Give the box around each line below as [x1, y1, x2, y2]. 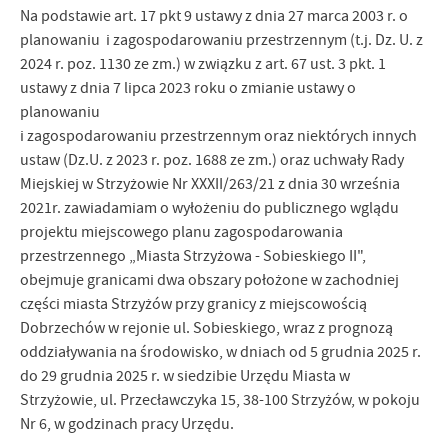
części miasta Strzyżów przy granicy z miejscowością [20, 294, 367, 314]
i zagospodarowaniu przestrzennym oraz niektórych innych [20, 126, 417, 146]
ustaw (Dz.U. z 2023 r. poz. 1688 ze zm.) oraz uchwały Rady [20, 150, 404, 170]
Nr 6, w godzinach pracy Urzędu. [20, 414, 234, 434]
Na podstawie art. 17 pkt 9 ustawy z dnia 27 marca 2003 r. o [20, 6, 408, 26]
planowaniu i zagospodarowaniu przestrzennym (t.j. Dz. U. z [20, 30, 423, 50]
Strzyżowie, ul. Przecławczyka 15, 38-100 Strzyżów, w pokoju [20, 390, 420, 410]
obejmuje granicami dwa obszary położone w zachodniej [20, 270, 399, 290]
